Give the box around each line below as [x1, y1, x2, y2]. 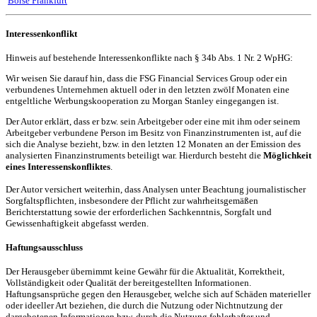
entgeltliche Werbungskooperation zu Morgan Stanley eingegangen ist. [6, 95, 279, 106]
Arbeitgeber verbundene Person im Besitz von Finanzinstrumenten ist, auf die [6, 127, 301, 139]
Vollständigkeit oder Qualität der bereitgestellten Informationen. [6, 277, 251, 288]
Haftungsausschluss [6, 242, 83, 253]
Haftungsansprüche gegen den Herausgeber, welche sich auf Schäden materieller [6, 288, 311, 299]
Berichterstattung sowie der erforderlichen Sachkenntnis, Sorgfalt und [6, 207, 272, 218]
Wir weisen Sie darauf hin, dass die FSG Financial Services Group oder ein [6, 72, 287, 83]
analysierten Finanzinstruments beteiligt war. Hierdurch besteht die [6, 150, 263, 161]
